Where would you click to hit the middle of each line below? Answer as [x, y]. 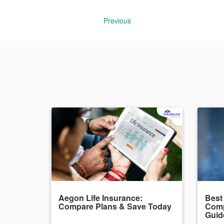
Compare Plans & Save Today [115, 206]
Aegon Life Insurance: [100, 198]
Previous [117, 20]
